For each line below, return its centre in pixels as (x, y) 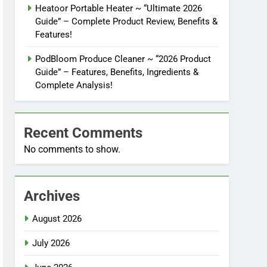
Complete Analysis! (74, 85)
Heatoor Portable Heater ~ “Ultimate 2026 (119, 8)
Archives (52, 196)
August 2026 (57, 219)
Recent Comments (83, 133)
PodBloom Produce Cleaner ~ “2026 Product (123, 59)
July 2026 (51, 243)
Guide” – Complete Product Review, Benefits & (127, 21)
